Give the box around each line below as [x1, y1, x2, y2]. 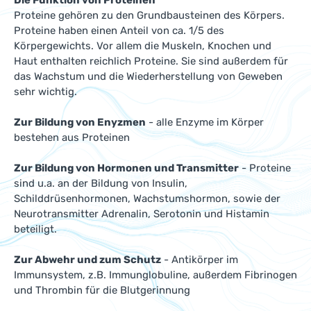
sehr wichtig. [14, 85, 77, 98]
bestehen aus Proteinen [14, 131, 130, 144]
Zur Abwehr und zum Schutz [14, 253, 161, 266]
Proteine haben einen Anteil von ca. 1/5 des [14, 24, 224, 37]
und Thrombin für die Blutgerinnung [14, 284, 190, 296]
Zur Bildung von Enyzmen [14, 116, 146, 128]
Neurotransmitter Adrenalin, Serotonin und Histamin [14, 208, 269, 220]
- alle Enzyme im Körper [146, 116, 264, 128]
